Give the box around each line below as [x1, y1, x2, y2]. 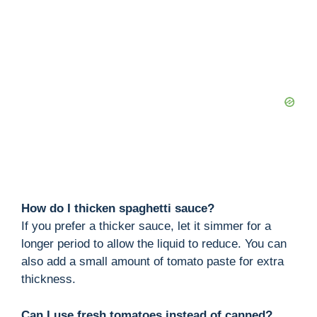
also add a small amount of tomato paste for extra [21, 255, 284, 269]
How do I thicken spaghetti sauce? [21, 202, 214, 216]
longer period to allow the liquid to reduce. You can [21, 237, 287, 251]
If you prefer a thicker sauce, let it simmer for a [21, 219, 271, 234]
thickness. [21, 272, 76, 287]
